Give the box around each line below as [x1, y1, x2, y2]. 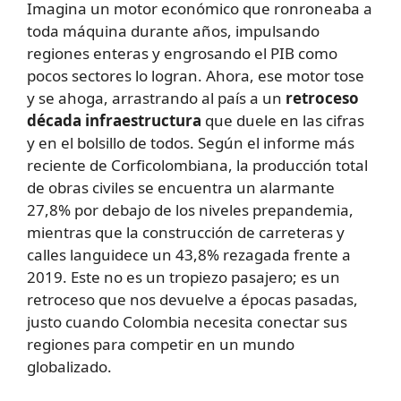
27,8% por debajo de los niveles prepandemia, [27, 200, 354, 221]
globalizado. [27, 356, 112, 378]
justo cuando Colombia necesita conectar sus [27, 311, 347, 333]
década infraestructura [27, 110, 201, 132]
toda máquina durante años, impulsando [27, 21, 320, 42]
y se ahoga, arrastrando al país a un [27, 88, 286, 109]
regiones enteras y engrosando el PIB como [27, 43, 337, 64]
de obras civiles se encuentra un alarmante [27, 177, 335, 199]
